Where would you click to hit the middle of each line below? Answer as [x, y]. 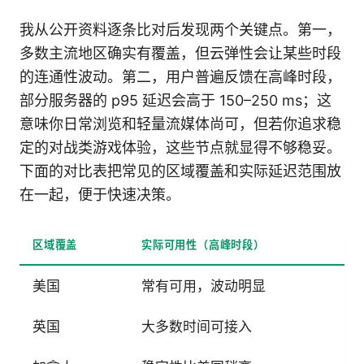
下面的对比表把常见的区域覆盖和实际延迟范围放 [180, 171]
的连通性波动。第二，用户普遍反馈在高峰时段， [180, 77]
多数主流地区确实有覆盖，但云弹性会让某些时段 [180, 54]
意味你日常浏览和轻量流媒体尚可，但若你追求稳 [180, 124]
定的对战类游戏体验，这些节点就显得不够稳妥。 [180, 148]
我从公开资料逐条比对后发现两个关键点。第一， [180, 30]
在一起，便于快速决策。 [100, 195]
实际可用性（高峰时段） [203, 245]
